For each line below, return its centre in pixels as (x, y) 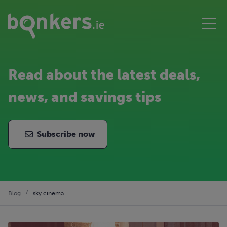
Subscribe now (66, 134)
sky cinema (48, 193)
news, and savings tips (85, 97)
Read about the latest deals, (104, 75)
